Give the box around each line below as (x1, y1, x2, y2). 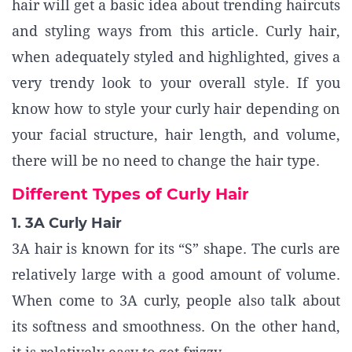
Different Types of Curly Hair (12, 185, 249, 203)
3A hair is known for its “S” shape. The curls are (12, 240, 340, 257)
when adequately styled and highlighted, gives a (12, 49, 340, 65)
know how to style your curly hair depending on (12, 101, 340, 117)
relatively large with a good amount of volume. (12, 266, 340, 283)
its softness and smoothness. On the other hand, (12, 318, 340, 335)
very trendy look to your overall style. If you (12, 75, 340, 91)
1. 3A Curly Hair (12, 214, 122, 232)
